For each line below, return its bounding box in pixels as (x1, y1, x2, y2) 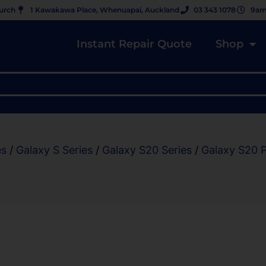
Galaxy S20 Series (102, 144, 192, 157)
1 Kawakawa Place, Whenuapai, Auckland (30, 5, 179, 14)
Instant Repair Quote (77, 37, 192, 50)
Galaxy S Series (16, 144, 93, 157)
